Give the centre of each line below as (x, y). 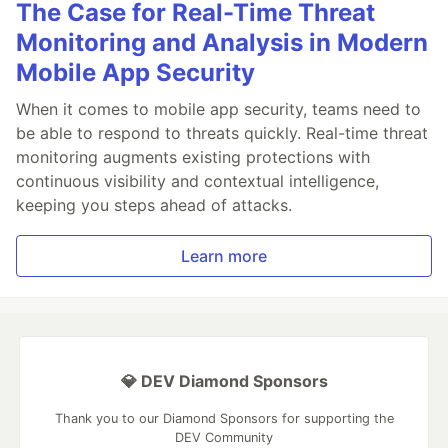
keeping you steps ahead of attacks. (154, 205)
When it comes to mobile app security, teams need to (218, 109)
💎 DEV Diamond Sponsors (224, 381)
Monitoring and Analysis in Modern (222, 43)
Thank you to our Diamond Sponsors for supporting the (224, 419)
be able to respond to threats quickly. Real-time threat (222, 133)
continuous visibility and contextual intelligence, (197, 181)
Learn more (224, 256)
